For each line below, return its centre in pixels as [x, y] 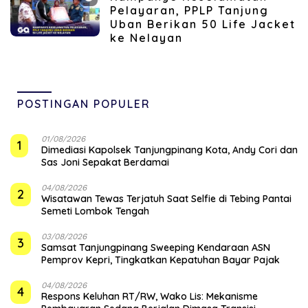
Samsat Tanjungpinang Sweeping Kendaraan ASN [156, 247]
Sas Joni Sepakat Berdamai [105, 162]
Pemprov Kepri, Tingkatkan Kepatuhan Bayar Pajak [161, 260]
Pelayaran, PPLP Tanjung [189, 10]
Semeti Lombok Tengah [95, 211]
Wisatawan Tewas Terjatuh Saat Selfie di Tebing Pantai [166, 198]
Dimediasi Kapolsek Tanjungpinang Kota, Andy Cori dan [169, 150]
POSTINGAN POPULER [84, 103]
